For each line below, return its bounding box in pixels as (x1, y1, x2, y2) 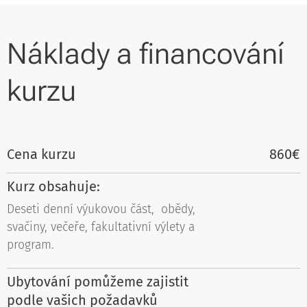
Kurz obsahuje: (7, 178, 100, 195)
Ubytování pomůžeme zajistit (7, 273, 188, 290)
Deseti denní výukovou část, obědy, (7, 202, 195, 217)
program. (7, 238, 58, 252)
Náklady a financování (7, 37, 284, 71)
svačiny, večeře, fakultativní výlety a (7, 220, 195, 234)
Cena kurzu (7, 146, 76, 162)
